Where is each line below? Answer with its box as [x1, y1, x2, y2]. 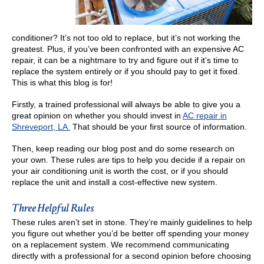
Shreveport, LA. [12, 121, 70, 131]
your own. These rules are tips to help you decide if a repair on [12, 154, 245, 164]
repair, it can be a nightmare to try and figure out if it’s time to [12, 55, 239, 65]
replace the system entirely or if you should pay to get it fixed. [12, 66, 240, 76]
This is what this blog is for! [12, 77, 113, 87]
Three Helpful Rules [12, 200, 94, 216]
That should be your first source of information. [70, 121, 247, 131]
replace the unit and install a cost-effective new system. [12, 177, 217, 187]
